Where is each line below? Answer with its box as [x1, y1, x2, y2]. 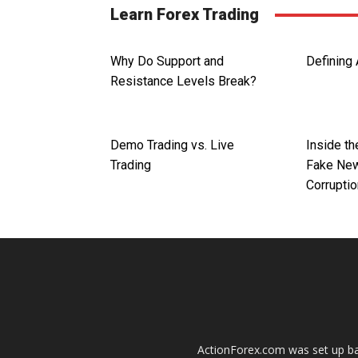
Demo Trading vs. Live [110, 137, 234, 153]
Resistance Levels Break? [110, 74, 257, 89]
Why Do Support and [110, 54, 224, 70]
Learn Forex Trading [110, 5, 259, 25]
